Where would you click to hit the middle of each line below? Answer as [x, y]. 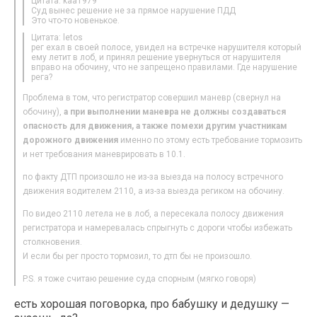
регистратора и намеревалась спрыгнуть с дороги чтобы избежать [158, 227]
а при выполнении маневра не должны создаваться [175, 111]
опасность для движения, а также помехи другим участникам [155, 126]
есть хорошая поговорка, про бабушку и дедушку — [152, 304]
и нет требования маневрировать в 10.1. [104, 154]
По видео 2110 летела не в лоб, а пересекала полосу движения [154, 213]
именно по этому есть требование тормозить [211, 140]
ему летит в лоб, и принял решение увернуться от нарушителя [156, 57]
